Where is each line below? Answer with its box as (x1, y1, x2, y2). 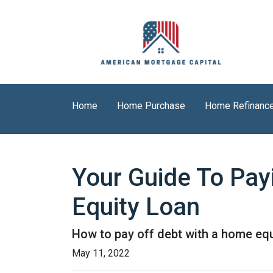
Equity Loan (72, 193, 200, 221)
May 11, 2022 (72, 247, 130, 259)
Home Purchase (117, 100, 185, 112)
